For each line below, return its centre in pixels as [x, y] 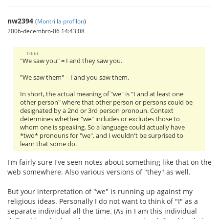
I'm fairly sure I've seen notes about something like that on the [109, 162]
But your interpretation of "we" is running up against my [100, 191]
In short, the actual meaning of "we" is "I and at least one [102, 94]
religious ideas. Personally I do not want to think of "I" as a [103, 201]
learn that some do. [49, 144]
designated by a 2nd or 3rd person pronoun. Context [97, 111]
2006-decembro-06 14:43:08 [46, 31]
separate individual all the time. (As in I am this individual [102, 211]
